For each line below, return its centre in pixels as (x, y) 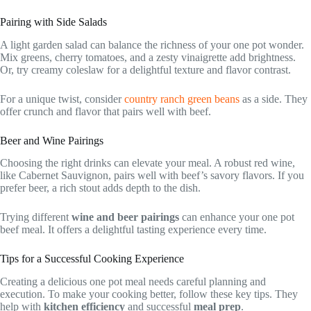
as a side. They (274, 99)
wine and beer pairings (125, 217)
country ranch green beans (182, 99)
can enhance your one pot (237, 217)
